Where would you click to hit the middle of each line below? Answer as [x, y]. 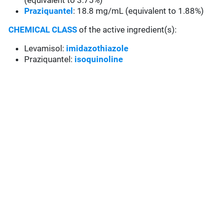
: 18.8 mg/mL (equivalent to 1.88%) [139, 11]
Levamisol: [45, 49]
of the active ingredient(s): [128, 30]
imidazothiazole [97, 49]
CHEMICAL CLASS [43, 30]
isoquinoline [99, 59]
